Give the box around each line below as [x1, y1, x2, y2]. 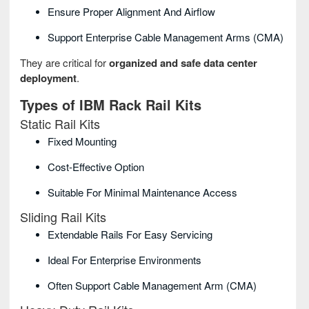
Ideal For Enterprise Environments [48, 252, 201, 268]
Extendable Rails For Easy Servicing [48, 227, 212, 242]
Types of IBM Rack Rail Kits [20, 94, 201, 115]
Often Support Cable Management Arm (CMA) [48, 278, 257, 293]
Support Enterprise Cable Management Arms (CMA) [48, 30, 283, 45]
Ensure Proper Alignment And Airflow [48, 4, 215, 19]
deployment [20, 70, 77, 86]
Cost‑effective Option [48, 159, 144, 175]
